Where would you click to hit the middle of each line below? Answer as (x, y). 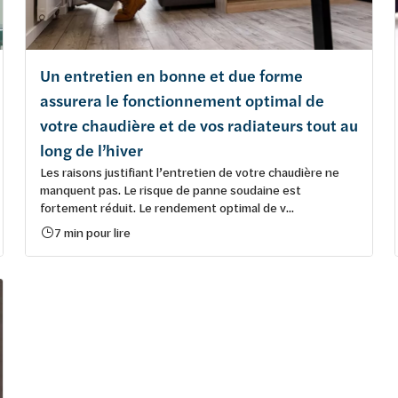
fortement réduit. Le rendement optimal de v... (167, 207)
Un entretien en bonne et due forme (171, 76)
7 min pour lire (92, 232)
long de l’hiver (92, 150)
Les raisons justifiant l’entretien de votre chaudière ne (190, 171)
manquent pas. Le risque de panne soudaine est (171, 189)
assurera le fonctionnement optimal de (182, 100)
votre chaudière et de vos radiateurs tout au (199, 125)
